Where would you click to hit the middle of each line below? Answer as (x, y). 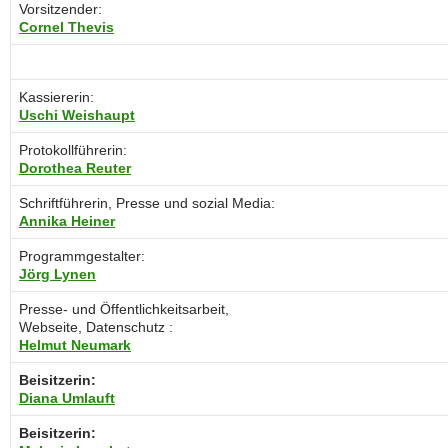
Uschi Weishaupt (77, 114)
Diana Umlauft (67, 397)
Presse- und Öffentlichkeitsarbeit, (124, 308)
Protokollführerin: (73, 149)
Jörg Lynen (57, 273)
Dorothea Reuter (75, 167)
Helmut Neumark (75, 344)
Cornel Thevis (66, 26)
